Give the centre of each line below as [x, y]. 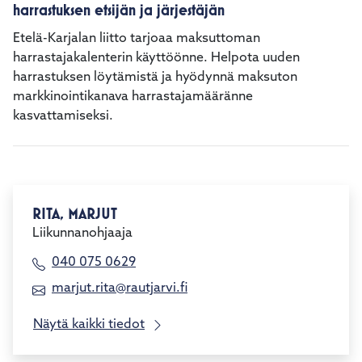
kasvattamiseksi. [63, 116]
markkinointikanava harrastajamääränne [133, 97]
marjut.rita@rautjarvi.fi [120, 288]
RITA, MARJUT [75, 214]
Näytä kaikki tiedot [89, 325]
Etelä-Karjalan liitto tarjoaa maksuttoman [137, 39]
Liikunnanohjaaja [82, 234]
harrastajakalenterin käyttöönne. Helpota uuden [156, 58]
